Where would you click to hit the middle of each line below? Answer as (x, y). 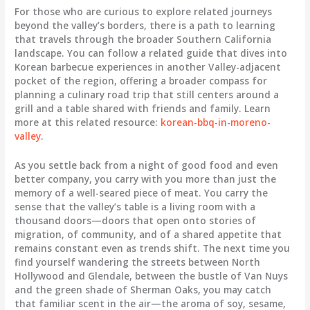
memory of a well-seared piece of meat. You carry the (142, 192)
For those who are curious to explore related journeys (144, 11)
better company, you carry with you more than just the (146, 179)
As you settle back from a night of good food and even (147, 165)
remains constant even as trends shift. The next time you (153, 248)
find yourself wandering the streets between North (138, 262)
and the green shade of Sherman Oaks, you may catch (143, 289)
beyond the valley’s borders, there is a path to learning (145, 25)
